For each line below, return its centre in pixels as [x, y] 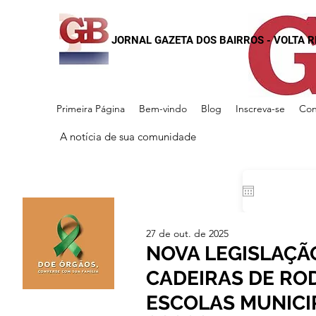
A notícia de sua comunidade [128, 136]
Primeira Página [91, 109]
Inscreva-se [260, 109]
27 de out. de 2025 [187, 233]
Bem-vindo [163, 109]
